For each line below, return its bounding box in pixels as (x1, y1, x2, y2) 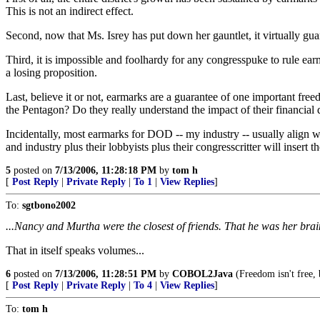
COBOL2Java (172, 269, 233, 279)
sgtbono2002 (22, 200, 76, 211)
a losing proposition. (6, 66, 97, 79)
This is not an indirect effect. (6, 5, 134, 17)
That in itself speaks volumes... (6, 244, 144, 256)
